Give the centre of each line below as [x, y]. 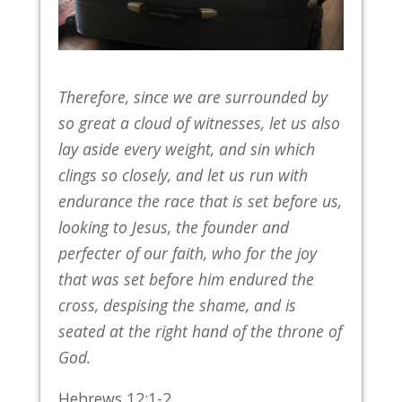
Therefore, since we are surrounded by [192, 96]
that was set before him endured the [186, 279]
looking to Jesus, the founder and [173, 227]
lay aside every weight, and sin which [186, 149]
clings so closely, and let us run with [183, 175]
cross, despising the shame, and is [177, 305]
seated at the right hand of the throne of [200, 331]
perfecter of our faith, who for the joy [187, 253]
